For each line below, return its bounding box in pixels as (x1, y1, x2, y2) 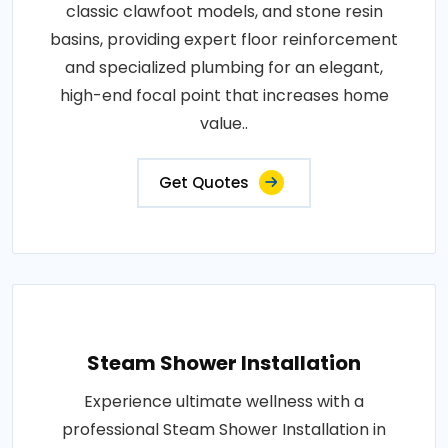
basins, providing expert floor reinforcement (50, 27, 398, 51)
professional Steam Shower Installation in (62, 417, 386, 441)
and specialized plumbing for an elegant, (65, 55, 383, 79)
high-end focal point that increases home (59, 83, 389, 107)
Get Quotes (159, 171, 249, 193)
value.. (200, 111, 248, 135)
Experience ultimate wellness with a (84, 389, 364, 413)
